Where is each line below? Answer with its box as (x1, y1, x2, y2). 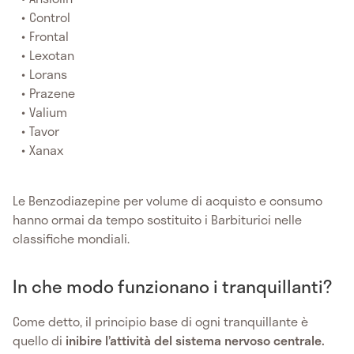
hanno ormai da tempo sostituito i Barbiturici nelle (13, 209, 302, 229)
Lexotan (29, 44, 75, 65)
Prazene (29, 82, 76, 103)
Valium (29, 101, 68, 122)
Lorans (29, 63, 68, 84)
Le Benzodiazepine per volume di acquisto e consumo (13, 190, 322, 210)
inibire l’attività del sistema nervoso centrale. (62, 330, 325, 350)
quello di (13, 330, 62, 350)
